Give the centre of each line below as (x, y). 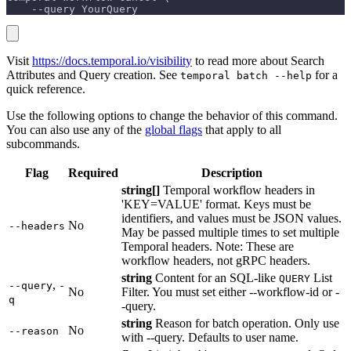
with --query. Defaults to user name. (210, 338)
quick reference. (46, 89)
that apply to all (242, 130)
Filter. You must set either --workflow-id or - (230, 292)
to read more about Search (258, 61)
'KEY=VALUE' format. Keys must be (216, 204)
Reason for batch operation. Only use (246, 324)
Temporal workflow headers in (237, 190)
